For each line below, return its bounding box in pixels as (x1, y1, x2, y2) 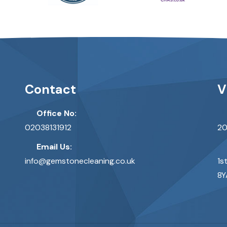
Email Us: (36, 141, 72, 152)
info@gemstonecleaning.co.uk (25, 156, 135, 166)
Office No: (36, 108, 77, 119)
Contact (25, 81, 76, 98)
